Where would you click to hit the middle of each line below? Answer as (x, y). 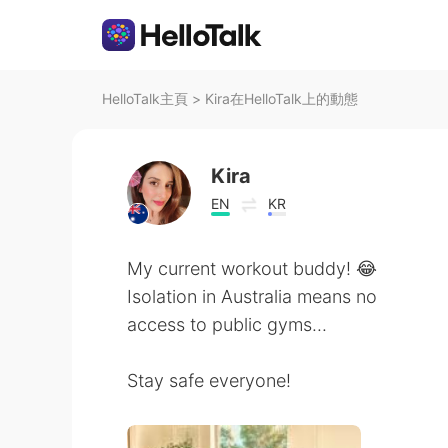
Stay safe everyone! (209, 380)
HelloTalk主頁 (145, 98)
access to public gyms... (227, 324)
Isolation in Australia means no (252, 296)
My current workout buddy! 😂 (252, 268)
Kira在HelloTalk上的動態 (281, 98)
